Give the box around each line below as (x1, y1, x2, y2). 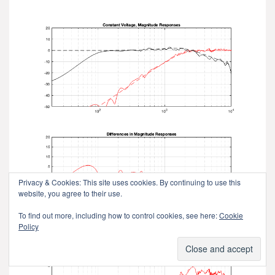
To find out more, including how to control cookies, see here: (18, 210, 219, 220)
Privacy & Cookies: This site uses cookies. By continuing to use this (18, 177, 241, 187)
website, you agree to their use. (18, 188, 122, 198)
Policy (18, 221, 39, 231)
